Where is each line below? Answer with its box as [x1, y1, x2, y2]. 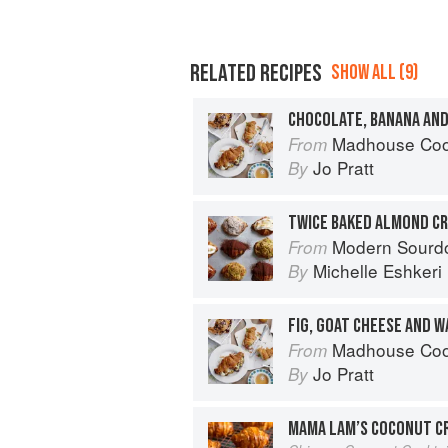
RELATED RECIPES [190, 58, 322, 88]
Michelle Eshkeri [313, 257, 442, 283]
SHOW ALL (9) [331, 59, 418, 85]
